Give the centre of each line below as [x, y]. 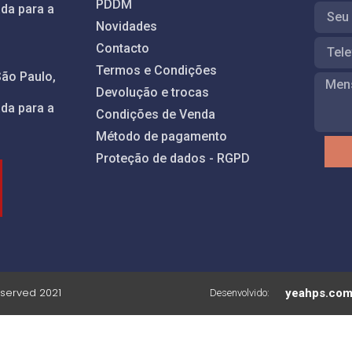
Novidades [126, 26]
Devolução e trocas [152, 92]
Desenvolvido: [239, 293]
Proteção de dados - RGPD [172, 158]
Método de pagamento [161, 136]
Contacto [122, 48]
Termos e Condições [156, 70]
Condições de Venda [155, 114]
